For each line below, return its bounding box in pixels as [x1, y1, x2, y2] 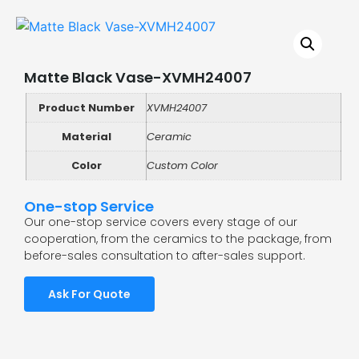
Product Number [38, 100, 135, 116]
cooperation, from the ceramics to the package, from [24, 231, 332, 248]
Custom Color [147, 158, 218, 174]
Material [61, 129, 111, 145]
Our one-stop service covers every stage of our [24, 214, 297, 231]
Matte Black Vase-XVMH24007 [24, 67, 252, 88]
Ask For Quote [48, 285, 131, 302]
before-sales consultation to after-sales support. [24, 248, 305, 264]
